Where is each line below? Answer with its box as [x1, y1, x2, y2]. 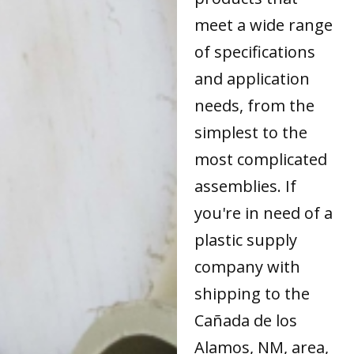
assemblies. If [194, 175, 297, 198]
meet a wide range [194, 14, 333, 36]
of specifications [194, 41, 316, 63]
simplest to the [194, 122, 308, 144]
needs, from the [194, 95, 315, 117]
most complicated [194, 149, 328, 171]
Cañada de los [194, 310, 298, 332]
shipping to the [194, 283, 311, 305]
